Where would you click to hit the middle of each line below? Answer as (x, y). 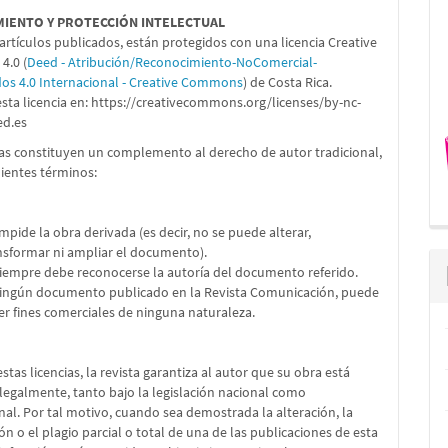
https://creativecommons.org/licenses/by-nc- (226, 102)
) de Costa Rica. (288, 82)
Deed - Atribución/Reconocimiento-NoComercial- (172, 62)
